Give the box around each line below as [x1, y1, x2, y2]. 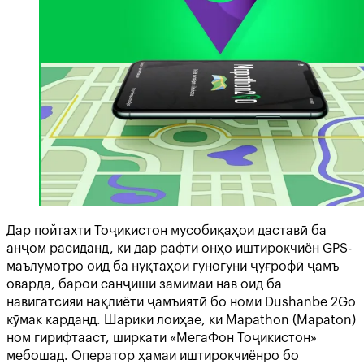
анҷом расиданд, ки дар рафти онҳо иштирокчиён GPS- [6, 242, 352, 255]
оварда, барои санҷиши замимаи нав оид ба [6, 278, 282, 291]
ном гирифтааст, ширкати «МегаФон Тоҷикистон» [6, 331, 317, 344]
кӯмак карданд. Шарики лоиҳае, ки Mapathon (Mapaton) [6, 314, 356, 327]
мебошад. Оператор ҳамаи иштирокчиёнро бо [6, 349, 299, 362]
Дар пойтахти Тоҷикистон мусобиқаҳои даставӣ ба [6, 224, 327, 237]
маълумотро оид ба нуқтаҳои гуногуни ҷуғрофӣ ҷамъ [6, 260, 339, 273]
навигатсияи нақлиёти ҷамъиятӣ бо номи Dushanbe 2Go [6, 296, 356, 309]
